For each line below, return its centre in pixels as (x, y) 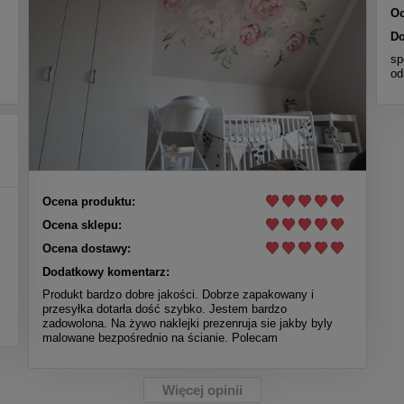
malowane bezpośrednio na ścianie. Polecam (160, 338)
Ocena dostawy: (86, 249)
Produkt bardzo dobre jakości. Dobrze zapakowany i (178, 295)
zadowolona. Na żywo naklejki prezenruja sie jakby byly (187, 324)
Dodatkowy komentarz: (106, 272)
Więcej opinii (202, 390)
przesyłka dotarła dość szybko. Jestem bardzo (164, 309)
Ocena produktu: (88, 202)
